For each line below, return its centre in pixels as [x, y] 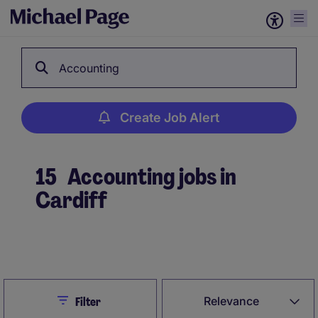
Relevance [232, 301]
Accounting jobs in [150, 177]
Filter [88, 302]
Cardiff [71, 200]
